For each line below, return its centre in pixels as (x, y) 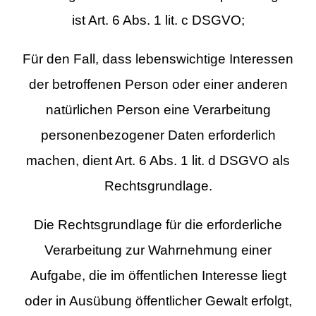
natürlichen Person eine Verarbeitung (158, 110)
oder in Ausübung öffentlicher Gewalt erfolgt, (158, 300)
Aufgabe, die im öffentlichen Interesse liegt (158, 275)
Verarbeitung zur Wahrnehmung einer (158, 250)
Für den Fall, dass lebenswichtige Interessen (158, 59)
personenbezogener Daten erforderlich (158, 135)
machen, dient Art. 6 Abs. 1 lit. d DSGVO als (158, 161)
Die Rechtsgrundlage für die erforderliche (158, 224)
